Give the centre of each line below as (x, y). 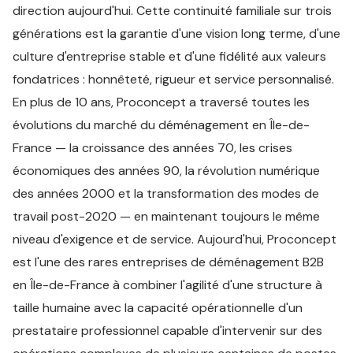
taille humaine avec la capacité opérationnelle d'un (158, 308)
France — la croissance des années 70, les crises (152, 148)
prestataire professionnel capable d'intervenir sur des (167, 331)
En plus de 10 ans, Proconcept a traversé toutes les (161, 102)
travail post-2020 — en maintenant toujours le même (166, 216)
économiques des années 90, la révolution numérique (166, 171)
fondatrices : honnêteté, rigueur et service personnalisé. (173, 79)
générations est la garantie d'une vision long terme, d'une (176, 33)
